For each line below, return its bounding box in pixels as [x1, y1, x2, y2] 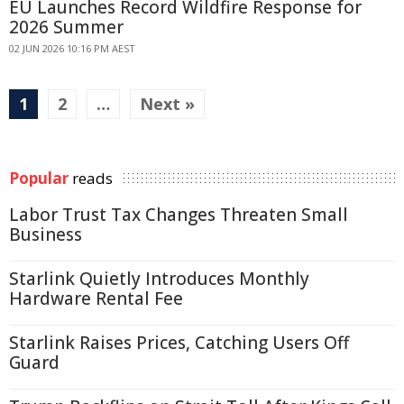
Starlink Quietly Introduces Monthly [9, 267, 309, 290]
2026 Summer [9, 15, 124, 39]
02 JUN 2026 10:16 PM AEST [9, 41, 135, 55]
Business [9, 223, 82, 246]
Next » [140, 93, 195, 115]
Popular [9, 168, 69, 188]
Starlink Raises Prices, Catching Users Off [9, 331, 349, 354]
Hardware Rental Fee [9, 287, 183, 310]
